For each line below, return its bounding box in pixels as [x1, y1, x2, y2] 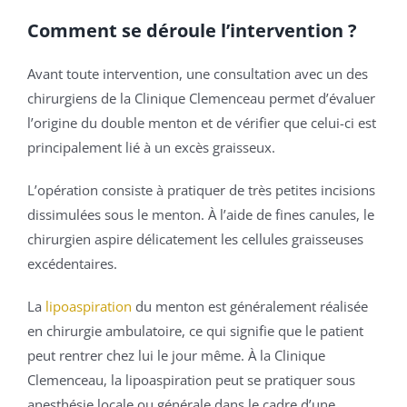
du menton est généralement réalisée [132, 297, 368, 316]
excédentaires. [27, 254, 117, 273]
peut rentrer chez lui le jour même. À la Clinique [27, 346, 325, 365]
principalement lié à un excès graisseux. [27, 138, 275, 157]
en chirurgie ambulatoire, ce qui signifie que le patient [27, 322, 363, 341]
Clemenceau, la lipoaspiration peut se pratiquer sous [27, 371, 355, 390]
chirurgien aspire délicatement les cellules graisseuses [27, 230, 363, 249]
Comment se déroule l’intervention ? [27, 18, 357, 44]
